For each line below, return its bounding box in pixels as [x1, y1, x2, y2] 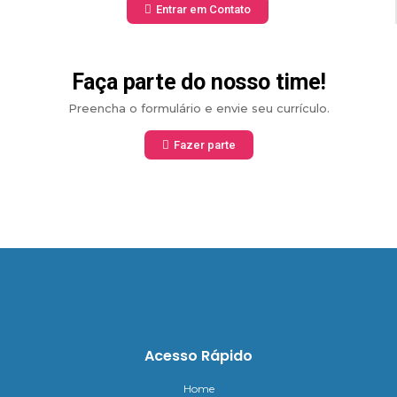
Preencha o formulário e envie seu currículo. [67, 100, 330, 115]
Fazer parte [173, 138, 236, 152]
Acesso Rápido [144, 346, 253, 367]
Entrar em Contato [156, 2, 251, 16]
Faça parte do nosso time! [71, 68, 326, 95]
